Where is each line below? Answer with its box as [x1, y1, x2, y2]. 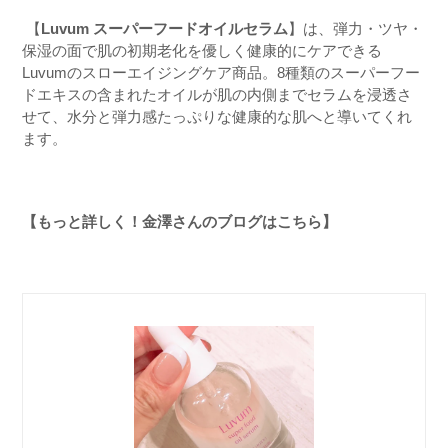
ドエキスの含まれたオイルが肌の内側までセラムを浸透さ [22, 85, 412, 103]
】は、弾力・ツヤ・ [288, 19, 423, 37]
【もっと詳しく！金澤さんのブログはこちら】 [22, 212, 337, 230]
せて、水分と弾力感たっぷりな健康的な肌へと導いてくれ [22, 107, 412, 125]
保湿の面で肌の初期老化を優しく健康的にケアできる [22, 41, 382, 59]
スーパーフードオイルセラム [93, 19, 288, 37]
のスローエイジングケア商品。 [67, 63, 277, 81]
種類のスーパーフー [285, 63, 420, 81]
